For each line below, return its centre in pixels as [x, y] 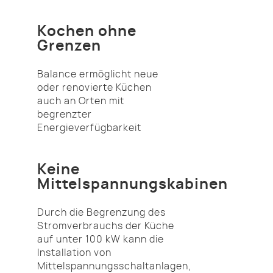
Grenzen [69, 46]
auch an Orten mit [81, 101]
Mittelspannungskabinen [133, 184]
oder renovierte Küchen [94, 87]
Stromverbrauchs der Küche [106, 226]
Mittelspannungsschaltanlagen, [114, 266]
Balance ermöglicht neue [98, 74]
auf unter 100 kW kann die [101, 239]
